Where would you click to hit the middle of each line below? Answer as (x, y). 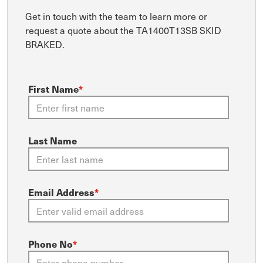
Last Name (53, 141)
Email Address (61, 192)
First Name (53, 89)
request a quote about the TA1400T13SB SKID (123, 30)
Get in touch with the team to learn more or (116, 16)
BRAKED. (45, 44)
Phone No (50, 244)
